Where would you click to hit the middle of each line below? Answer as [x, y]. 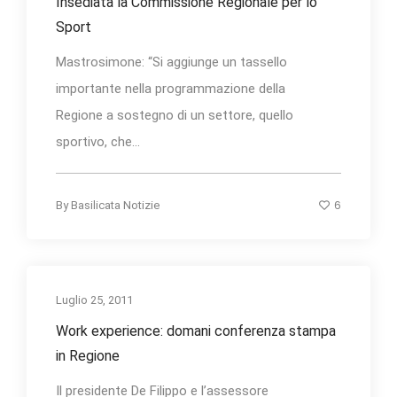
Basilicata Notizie [115, 205]
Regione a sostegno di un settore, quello [175, 115]
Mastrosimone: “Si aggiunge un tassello [171, 62]
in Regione [88, 355]
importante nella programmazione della [171, 88]
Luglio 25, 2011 [94, 300]
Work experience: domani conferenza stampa [196, 331]
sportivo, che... [98, 141]
